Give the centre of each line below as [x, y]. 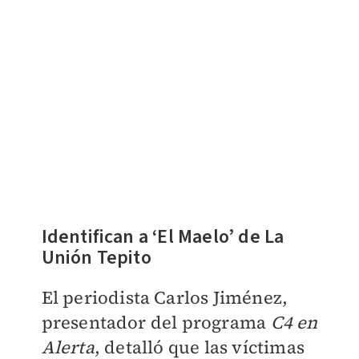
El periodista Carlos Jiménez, [165, 297]
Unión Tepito [96, 257]
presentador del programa [156, 322]
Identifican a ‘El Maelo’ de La [163, 236]
